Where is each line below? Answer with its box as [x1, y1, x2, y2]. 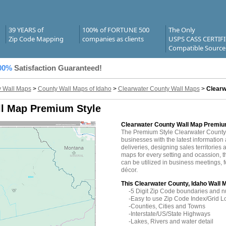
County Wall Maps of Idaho [37, 85, 111, 92]
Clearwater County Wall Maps [118, 85, 200, 92]
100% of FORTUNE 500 [82, 25, 149, 34]
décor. [121, 166, 138, 174]
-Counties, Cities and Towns [128, 203, 205, 210]
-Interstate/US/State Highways [128, 210, 210, 218]
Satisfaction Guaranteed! [14, 64, 102, 72]
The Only [168, 25, 195, 34]
